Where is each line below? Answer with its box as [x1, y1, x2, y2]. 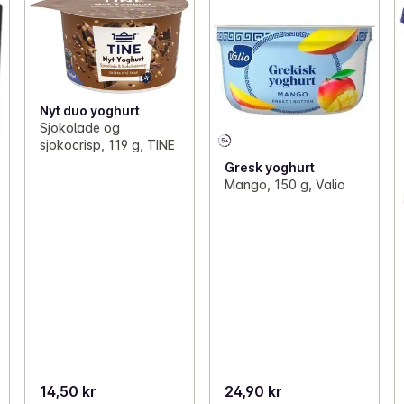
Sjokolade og [39, 120, 120, 136]
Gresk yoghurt [224, 159, 315, 175]
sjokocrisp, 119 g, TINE [39, 137, 175, 153]
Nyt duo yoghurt [39, 103, 140, 119]
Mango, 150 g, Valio [224, 176, 345, 192]
